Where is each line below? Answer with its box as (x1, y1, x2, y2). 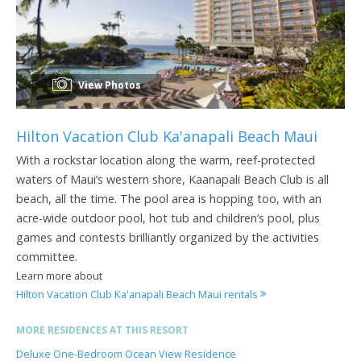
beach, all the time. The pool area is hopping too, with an (16, 190, 322, 206)
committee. (16, 248, 77, 264)
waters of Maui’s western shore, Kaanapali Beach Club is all (16, 171, 329, 187)
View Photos (76, 77, 141, 92)
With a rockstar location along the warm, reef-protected (16, 151, 315, 168)
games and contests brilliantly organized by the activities (16, 229, 319, 245)
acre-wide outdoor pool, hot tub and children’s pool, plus (16, 210, 320, 226)
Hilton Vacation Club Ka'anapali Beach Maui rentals (16, 286, 260, 301)
